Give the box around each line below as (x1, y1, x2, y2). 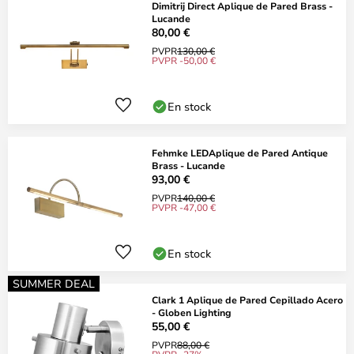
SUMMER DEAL (13, 276, 95, 291)
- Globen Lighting (152, 306, 232, 318)
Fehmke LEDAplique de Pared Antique (152, 146, 328, 159)
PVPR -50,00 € (152, 54, 216, 66)
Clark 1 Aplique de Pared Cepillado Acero (152, 293, 343, 306)
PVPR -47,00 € (152, 201, 216, 213)
